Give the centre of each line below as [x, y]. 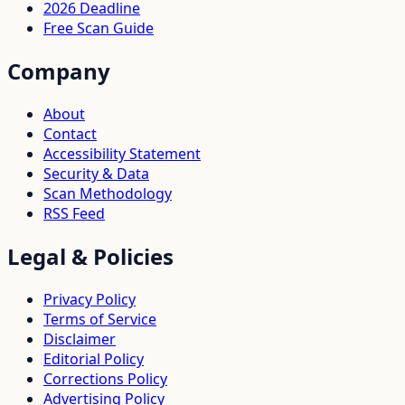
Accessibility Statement [122, 154]
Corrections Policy [105, 378]
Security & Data [96, 174]
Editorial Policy [94, 358]
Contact [70, 134]
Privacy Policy [89, 299]
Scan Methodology [108, 194]
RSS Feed [74, 214]
